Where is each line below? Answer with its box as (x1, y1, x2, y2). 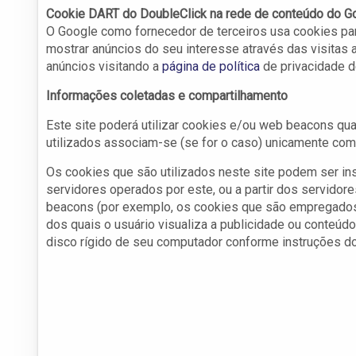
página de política (162, 59, 260, 75)
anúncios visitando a (46, 59, 162, 75)
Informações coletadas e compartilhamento (46, 88, 288, 104)
